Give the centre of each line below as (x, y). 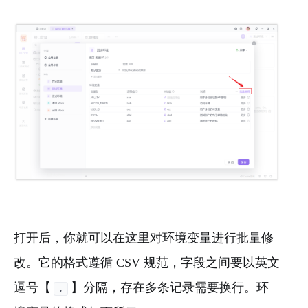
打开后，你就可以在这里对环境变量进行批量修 (144, 238)
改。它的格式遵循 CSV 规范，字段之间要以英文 (147, 263)
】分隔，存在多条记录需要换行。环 (170, 288)
